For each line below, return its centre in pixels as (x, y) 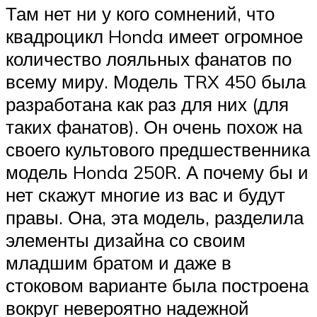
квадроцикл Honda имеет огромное (154, 36)
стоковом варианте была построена (157, 285)
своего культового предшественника (158, 149)
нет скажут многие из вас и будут (145, 194)
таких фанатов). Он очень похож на (154, 126)
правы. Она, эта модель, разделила (155, 217)
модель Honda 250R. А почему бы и (157, 172)
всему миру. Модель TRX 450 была (156, 81)
